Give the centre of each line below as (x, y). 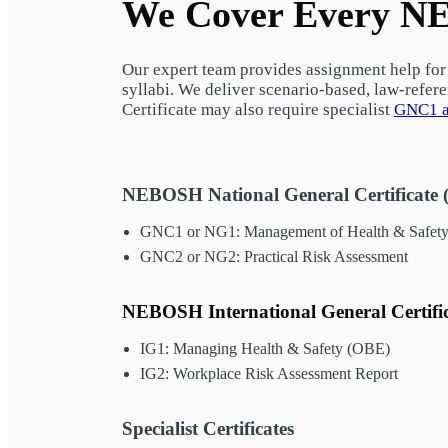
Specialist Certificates (208, 428)
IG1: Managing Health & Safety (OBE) (265, 348)
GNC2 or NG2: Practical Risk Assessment (274, 256)
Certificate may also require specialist (258, 109)
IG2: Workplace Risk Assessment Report (269, 373)
